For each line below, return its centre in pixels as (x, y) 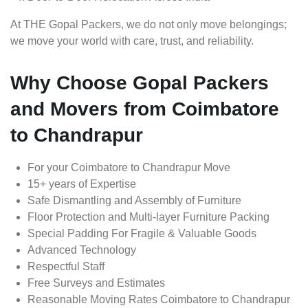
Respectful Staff (66, 267)
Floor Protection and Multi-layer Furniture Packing (148, 217)
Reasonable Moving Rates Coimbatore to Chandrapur (159, 300)
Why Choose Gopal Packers (140, 83)
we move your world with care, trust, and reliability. (132, 41)
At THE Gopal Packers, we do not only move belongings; (148, 25)
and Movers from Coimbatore (145, 109)
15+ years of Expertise (82, 184)
